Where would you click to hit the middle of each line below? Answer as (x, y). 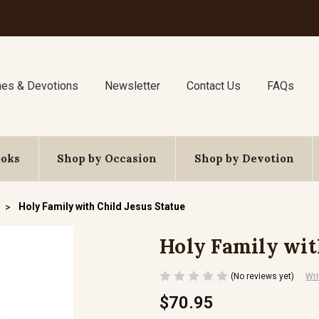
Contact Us (213, 86)
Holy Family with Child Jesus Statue (102, 206)
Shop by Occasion (107, 158)
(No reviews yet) (262, 276)
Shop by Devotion (244, 158)
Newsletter (133, 86)
